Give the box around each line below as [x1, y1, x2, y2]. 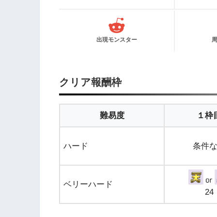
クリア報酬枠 [59, 76, 122, 88]
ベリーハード [63, 179, 113, 189]
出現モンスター [96, 36, 137, 44]
